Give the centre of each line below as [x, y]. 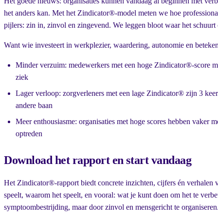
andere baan [34, 106]
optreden [29, 134]
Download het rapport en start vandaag [98, 160]
